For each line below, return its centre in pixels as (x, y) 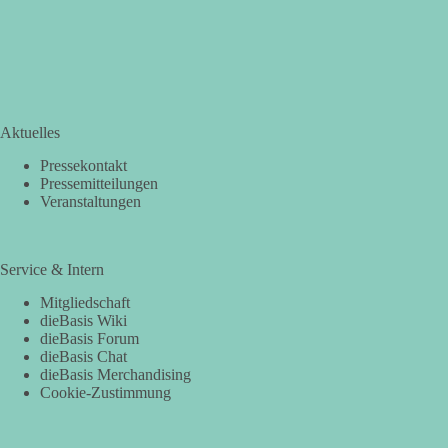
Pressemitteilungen (99, 183)
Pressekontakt (83, 165)
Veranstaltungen (90, 201)
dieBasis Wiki (83, 320)
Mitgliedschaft (85, 302)
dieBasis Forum (89, 338)
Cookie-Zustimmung (105, 392)
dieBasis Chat (83, 356)
